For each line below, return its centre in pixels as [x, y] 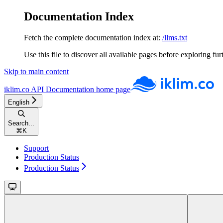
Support [36, 148]
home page [112, 89]
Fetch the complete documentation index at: [92, 37]
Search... [21, 123]
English [19, 102]
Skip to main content [36, 71]
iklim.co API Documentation [49, 89]
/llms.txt [175, 37]
